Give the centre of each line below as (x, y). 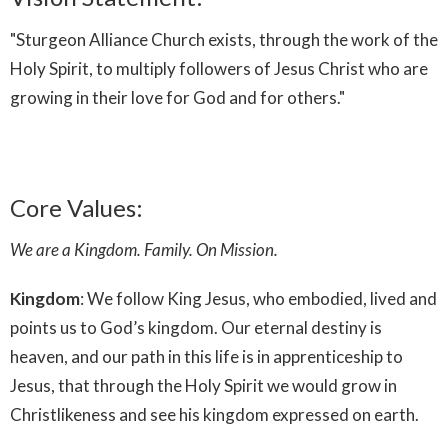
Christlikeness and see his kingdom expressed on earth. (214, 415)
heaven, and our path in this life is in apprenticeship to (206, 357)
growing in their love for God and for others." (177, 97)
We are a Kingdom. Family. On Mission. (144, 250)
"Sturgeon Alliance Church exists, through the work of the (224, 39)
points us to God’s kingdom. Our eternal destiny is (196, 328)
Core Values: (76, 207)
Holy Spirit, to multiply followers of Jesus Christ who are (219, 68)
